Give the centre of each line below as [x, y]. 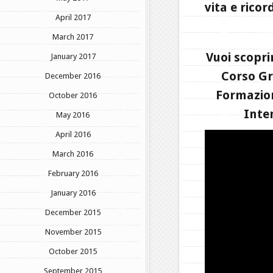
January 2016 [73, 193]
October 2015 [73, 251]
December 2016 [73, 76]
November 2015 [73, 232]
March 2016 [73, 154]
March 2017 [73, 37]
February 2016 [73, 173]
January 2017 [73, 56]
